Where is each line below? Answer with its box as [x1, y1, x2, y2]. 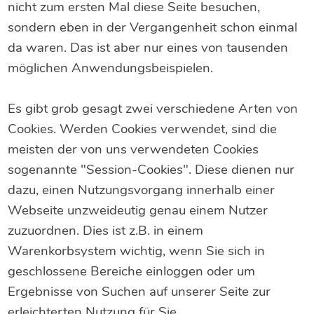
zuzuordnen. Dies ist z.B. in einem [8, 221, 204, 240]
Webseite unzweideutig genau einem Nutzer [8, 201, 268, 220]
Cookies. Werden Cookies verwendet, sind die [8, 120, 278, 139]
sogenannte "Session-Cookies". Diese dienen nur [8, 161, 295, 179]
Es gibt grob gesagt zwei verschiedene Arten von [8, 100, 299, 118]
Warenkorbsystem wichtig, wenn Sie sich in [8, 242, 266, 261]
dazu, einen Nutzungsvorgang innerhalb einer [8, 181, 275, 200]
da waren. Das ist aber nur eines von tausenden [8, 39, 289, 57]
